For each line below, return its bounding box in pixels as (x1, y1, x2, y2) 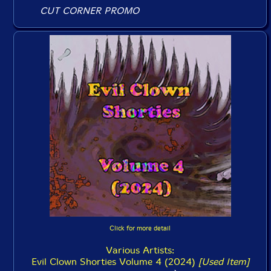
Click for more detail (109, 224, 171, 232)
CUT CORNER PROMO (40, 5, 140, 16)
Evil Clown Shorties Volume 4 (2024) (31, 256, 198, 267)
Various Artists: (106, 244, 174, 256)
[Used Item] (198, 256, 249, 267)
